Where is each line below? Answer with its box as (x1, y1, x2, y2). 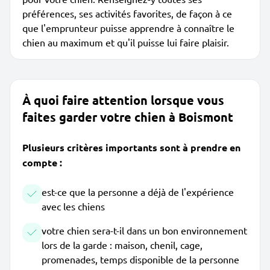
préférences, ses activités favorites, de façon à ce (22, 7, 232, 19)
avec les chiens (42, 200, 105, 212)
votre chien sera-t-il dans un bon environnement (42, 224, 247, 236)
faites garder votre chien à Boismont (22, 109, 233, 125)
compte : (22, 156, 62, 169)
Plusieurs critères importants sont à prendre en (22, 141, 240, 154)
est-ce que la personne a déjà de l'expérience (42, 186, 234, 198)
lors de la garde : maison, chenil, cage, (42, 239, 202, 251)
